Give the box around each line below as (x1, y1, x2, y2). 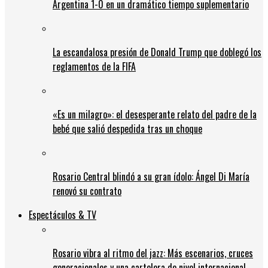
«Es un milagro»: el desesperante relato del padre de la (53, 106, 257, 121)
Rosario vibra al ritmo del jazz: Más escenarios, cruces (53, 245, 253, 260)
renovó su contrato (53, 183, 121, 198)
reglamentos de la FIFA (53, 59, 136, 74)
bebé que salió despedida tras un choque (53, 121, 202, 136)
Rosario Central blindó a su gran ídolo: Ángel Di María (53, 169, 249, 184)
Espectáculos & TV (29, 207, 96, 222)
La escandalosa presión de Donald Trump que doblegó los (53, 44, 261, 59)
